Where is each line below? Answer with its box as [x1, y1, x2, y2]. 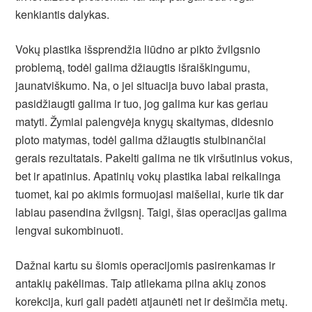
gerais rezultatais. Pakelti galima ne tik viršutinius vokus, [15, 150, 293, 166]
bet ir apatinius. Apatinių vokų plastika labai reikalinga [15, 168, 281, 184]
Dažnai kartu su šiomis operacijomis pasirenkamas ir [15, 257, 276, 273]
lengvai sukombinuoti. [15, 222, 124, 238]
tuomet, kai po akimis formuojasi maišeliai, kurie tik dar [15, 186, 284, 202]
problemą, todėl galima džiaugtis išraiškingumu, [15, 59, 251, 75]
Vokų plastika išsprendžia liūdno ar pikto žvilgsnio [15, 41, 261, 57]
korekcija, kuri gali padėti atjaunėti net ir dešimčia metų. [15, 293, 288, 309]
